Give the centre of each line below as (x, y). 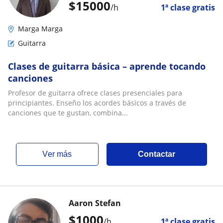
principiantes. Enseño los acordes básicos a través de (97, 103)
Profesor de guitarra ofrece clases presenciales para (95, 93)
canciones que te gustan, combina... (68, 113)
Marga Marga (40, 29)
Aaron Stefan (95, 203)
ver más (60, 154)
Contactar (157, 154)
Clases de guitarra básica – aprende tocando (107, 66)
